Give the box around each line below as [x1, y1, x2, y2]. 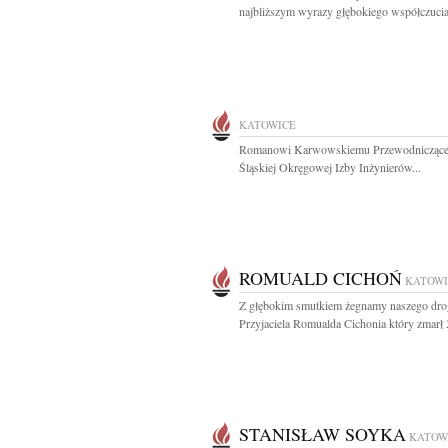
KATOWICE [239, 117, 296, 132]
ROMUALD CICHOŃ [239, 266, 402, 290]
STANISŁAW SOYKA [239, 422, 406, 446]
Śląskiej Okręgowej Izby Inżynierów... [239, 159, 421, 175]
